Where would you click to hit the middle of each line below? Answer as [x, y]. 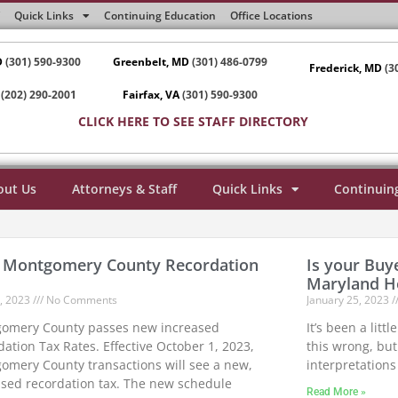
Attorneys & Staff [124, 190]
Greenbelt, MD [151, 61]
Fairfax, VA [151, 95]
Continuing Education [160, 16]
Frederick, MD [346, 68]
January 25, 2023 [350, 300]
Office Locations [271, 16]
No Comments [80, 300]
